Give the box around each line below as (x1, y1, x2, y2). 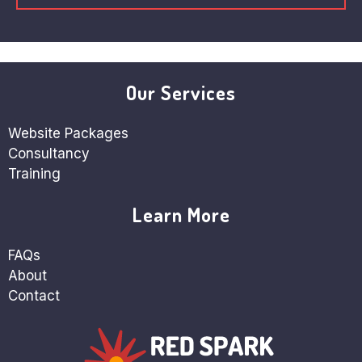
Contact (8, 287, 60, 304)
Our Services (126, 79, 236, 105)
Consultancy (8, 145, 90, 162)
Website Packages (8, 124, 128, 141)
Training (8, 165, 61, 182)
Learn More (132, 201, 230, 227)
